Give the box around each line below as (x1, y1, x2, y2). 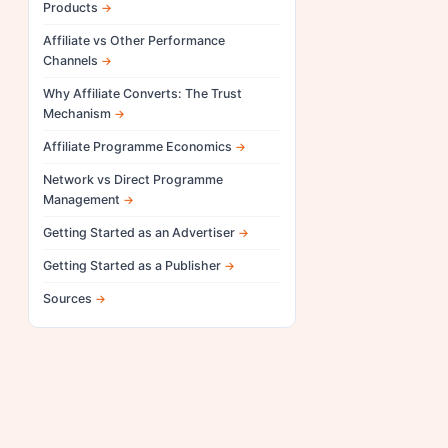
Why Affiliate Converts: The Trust (43, 86, 242, 101)
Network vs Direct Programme (43, 172, 223, 187)
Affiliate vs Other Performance (43, 33, 225, 48)
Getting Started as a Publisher (43, 258, 221, 273)
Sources (43, 291, 92, 306)
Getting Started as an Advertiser (43, 225, 235, 240)
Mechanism (43, 106, 111, 121)
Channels (43, 53, 98, 68)
